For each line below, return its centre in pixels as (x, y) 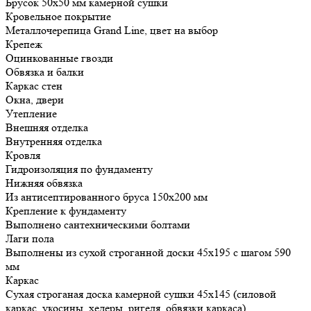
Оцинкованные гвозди (59, 58)
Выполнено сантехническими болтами (98, 225)
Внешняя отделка (47, 128)
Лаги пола (30, 239)
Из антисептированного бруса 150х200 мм (107, 197)
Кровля (23, 155)
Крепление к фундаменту (66, 211)
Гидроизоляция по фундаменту (79, 169)
